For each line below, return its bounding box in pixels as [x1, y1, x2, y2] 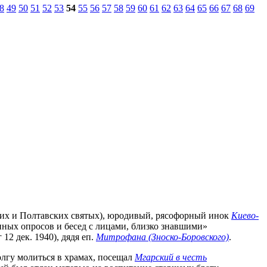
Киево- [231, 210, 259, 221]
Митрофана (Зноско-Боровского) [96, 231, 229, 242]
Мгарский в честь [135, 252, 207, 262]
